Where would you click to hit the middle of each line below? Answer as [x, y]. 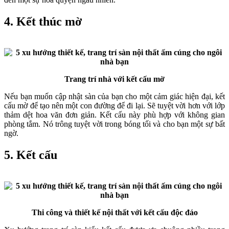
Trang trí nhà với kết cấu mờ [114, 79]
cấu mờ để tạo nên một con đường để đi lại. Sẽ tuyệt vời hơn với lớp [114, 105]
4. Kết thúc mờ [43, 22]
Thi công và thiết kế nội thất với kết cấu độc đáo [114, 212]
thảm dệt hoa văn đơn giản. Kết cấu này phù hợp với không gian [114, 114]
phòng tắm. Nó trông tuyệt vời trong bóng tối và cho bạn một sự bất [114, 124]
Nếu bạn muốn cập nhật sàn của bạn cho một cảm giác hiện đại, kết [114, 96]
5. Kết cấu [31, 155]
